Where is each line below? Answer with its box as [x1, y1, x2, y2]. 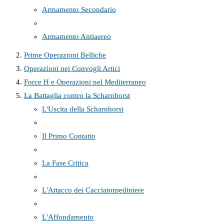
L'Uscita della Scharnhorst [42, 104, 123, 113]
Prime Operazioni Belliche [24, 50, 106, 59]
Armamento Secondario [42, 5, 116, 13]
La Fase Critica [42, 158, 88, 167]
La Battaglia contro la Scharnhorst [24, 91, 130, 99]
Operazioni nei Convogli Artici [24, 64, 120, 72]
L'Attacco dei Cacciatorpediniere [42, 185, 144, 194]
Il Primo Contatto [42, 131, 95, 140]
